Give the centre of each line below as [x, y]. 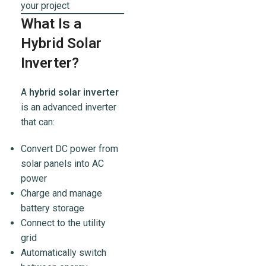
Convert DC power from [69, 149]
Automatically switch [64, 253]
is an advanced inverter [69, 107]
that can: [38, 122]
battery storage [53, 208]
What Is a [51, 24]
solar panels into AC [62, 164]
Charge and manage [61, 194]
